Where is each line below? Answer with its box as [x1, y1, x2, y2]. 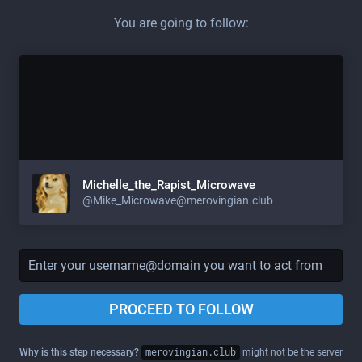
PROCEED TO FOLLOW [108, 301, 254, 318]
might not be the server [239, 347, 343, 358]
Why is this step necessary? [19, 347, 140, 358]
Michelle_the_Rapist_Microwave [82, 177, 255, 192]
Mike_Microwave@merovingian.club [93, 193, 273, 207]
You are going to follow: [113, 15, 249, 31]
